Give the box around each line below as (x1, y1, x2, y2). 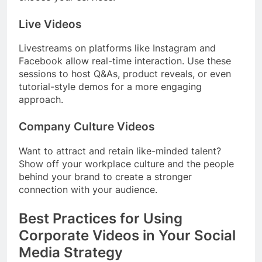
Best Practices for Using (19, 210, 182, 227)
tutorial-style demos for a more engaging (19, 81, 202, 93)
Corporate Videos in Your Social (19, 227, 236, 244)
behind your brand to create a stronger (19, 171, 192, 183)
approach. (19, 94, 63, 106)
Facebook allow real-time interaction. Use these (19, 55, 231, 67)
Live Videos (19, 17, 81, 31)
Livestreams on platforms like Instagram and (19, 42, 216, 54)
